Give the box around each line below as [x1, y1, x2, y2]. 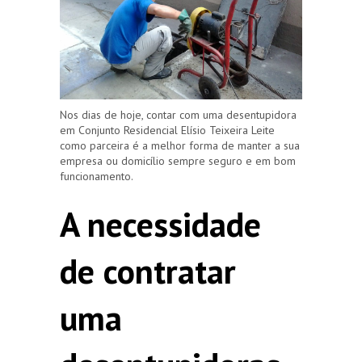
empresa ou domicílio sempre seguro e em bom [60, 153, 296, 168]
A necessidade [60, 201, 261, 246]
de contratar [60, 248, 236, 293]
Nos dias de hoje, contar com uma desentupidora [60, 107, 297, 122]
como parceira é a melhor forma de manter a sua [60, 137, 300, 153]
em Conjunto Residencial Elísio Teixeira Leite [60, 122, 275, 137]
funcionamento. [60, 168, 133, 183]
